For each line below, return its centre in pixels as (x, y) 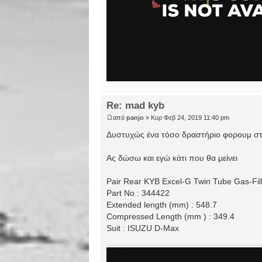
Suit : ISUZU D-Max (143, 228)
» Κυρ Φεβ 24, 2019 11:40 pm (187, 118)
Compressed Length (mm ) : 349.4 (170, 216)
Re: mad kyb (135, 106)
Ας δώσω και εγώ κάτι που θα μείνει (172, 158)
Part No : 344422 (138, 193)
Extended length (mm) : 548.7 (162, 205)
